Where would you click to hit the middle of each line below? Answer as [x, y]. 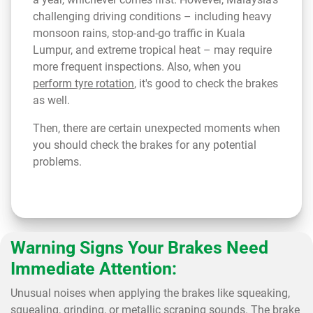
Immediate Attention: [94, 269]
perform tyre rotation [83, 83]
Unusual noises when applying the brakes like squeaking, [150, 293]
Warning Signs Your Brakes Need [139, 248]
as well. [51, 100]
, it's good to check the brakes [206, 83]
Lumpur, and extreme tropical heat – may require [152, 50]
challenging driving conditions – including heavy [152, 16]
